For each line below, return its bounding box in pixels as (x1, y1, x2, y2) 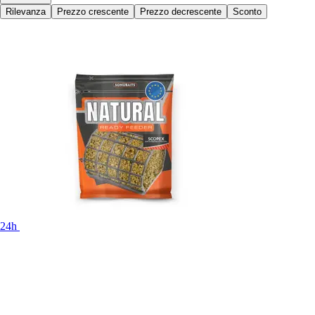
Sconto (233, 6, 262, 17)
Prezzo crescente (57, 6, 129, 17)
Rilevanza (6, 6, 46, 17)
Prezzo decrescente (140, 6, 221, 17)
